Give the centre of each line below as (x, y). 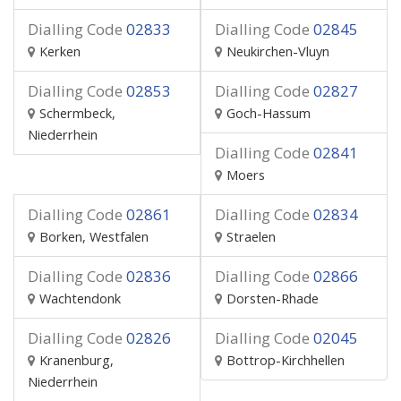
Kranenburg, (77, 360)
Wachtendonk (80, 299)
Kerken (60, 51)
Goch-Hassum (269, 113)
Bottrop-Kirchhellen (286, 360)
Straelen (251, 237)
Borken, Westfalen (94, 237)
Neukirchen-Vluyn (278, 51)
